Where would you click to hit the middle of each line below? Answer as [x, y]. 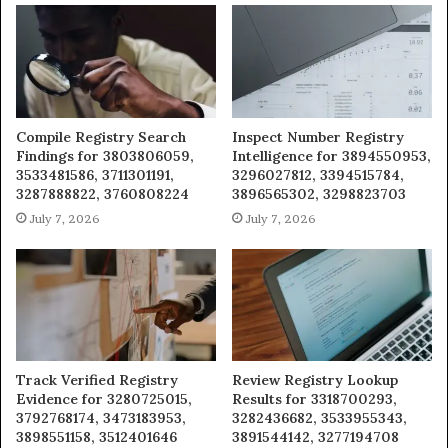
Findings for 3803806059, [105, 155]
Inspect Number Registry [318, 136]
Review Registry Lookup [315, 380]
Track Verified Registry [97, 380]
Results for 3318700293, [314, 399]
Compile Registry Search [101, 136]
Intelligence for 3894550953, [331, 155]
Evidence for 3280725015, [104, 399]
